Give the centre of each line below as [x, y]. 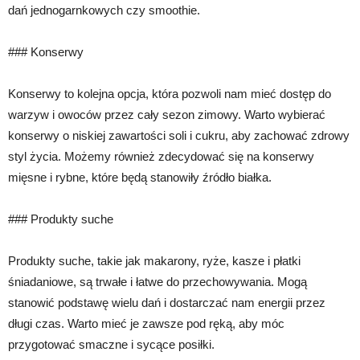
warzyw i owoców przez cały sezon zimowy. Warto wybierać [167, 115]
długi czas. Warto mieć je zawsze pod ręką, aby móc [146, 324]
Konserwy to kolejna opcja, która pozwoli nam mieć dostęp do [170, 94]
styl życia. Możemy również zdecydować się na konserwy [161, 157]
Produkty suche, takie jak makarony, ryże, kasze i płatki [154, 261]
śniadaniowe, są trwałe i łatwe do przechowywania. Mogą [157, 282]
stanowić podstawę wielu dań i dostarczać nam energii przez [167, 303]
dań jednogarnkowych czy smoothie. [104, 10]
